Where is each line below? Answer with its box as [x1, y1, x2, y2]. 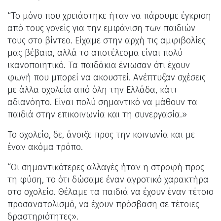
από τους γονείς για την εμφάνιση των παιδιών [7, 22, 195, 34]
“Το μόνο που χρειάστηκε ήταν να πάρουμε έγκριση [7, 10, 211, 21]
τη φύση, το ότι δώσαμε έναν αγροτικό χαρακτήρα [7, 174, 209, 185]
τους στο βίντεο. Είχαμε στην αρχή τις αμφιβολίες [7, 35, 206, 46]
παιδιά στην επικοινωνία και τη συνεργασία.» [7, 109, 189, 120]
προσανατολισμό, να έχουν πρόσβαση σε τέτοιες [7, 198, 199, 210]
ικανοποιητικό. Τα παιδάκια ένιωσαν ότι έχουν [7, 59, 190, 71]
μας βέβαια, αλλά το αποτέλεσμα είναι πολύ [7, 47, 183, 58]
